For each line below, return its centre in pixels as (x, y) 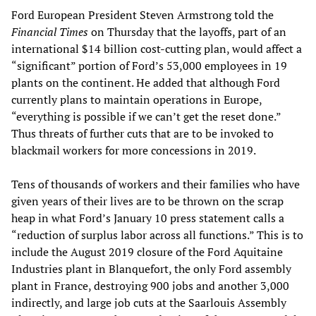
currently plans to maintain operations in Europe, (136, 99)
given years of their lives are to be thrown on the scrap (147, 201)
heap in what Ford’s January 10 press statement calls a (148, 218)
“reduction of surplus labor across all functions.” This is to (157, 235)
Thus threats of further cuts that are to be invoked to (142, 133)
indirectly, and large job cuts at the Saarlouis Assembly (149, 302)
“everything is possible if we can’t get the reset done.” (146, 116)
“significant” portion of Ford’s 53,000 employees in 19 (149, 65)
